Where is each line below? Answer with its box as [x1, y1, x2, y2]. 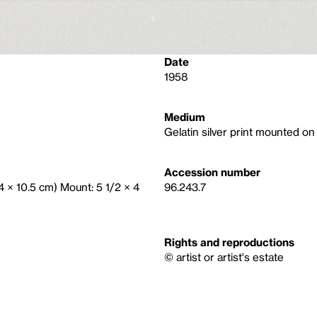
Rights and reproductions [164, 236, 294, 248]
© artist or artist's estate [164, 250, 284, 263]
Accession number [164, 166, 260, 178]
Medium [164, 110, 205, 123]
